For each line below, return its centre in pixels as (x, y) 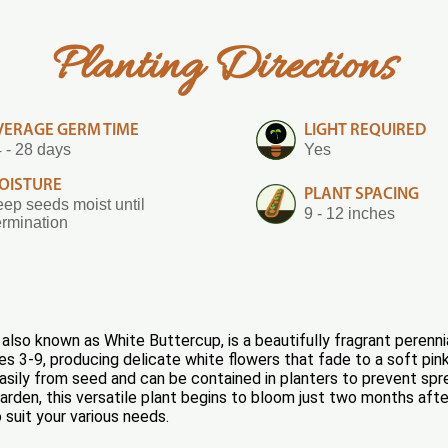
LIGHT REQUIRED (365, 130)
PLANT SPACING (361, 194)
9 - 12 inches (349, 213)
